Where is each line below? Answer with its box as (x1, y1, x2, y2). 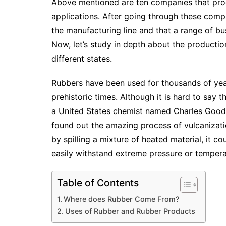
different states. (51, 53, 115, 64)
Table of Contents (57, 177, 139, 189)
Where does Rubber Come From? (63, 195, 180, 203)
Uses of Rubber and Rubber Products (65, 207, 195, 215)
